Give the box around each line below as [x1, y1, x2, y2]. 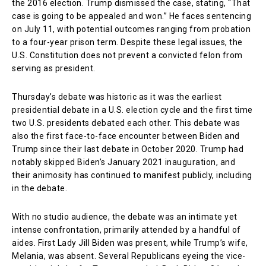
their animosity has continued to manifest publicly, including [12, 170, 252, 180]
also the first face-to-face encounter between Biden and [12, 131, 240, 141]
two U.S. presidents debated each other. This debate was [12, 118, 240, 128]
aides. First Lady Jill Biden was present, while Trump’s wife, [12, 237, 248, 248]
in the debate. [12, 183, 67, 193]
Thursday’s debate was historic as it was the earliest [12, 91, 222, 102]
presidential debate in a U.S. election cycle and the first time [12, 104, 253, 115]
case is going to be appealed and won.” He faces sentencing [12, 11, 251, 21]
